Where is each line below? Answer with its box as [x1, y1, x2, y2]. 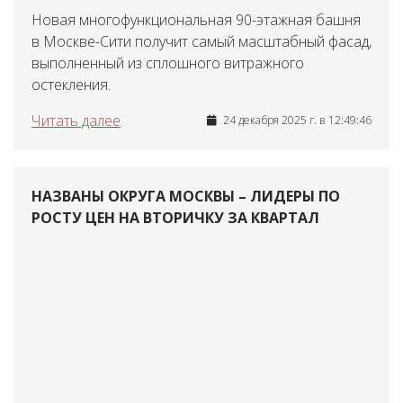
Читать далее [31, 111, 121, 130]
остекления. [31, 75, 111, 94]
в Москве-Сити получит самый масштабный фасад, [31, 31, 372, 51]
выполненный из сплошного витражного [31, 53, 304, 73]
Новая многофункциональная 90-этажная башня [31, 10, 361, 30]
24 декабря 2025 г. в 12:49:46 [220, 112, 372, 128]
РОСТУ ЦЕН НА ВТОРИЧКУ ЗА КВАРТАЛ [31, 208, 319, 228]
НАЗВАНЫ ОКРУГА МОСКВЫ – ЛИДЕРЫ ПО [31, 186, 340, 206]
